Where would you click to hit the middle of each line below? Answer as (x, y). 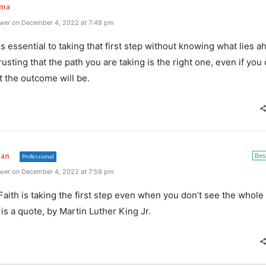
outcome (38, 78)
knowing (195, 46)
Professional (38, 156)
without (159, 46)
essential (26, 46)
